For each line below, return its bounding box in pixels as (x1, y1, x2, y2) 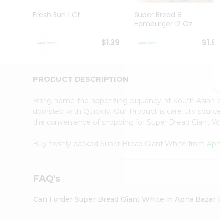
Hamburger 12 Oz (134, 19, 192, 29)
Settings (10, 122, 43, 133)
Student (10, 15, 36, 25)
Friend (10, 80, 29, 89)
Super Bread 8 (134, 10, 182, 20)
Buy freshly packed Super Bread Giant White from (33, 139, 207, 148)
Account (10, 91, 44, 103)
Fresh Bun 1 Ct (33, 10, 81, 20)
